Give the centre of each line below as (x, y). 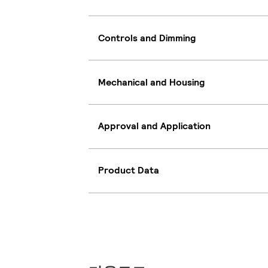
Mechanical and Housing (151, 82)
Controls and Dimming (147, 38)
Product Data (129, 170)
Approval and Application (154, 126)
